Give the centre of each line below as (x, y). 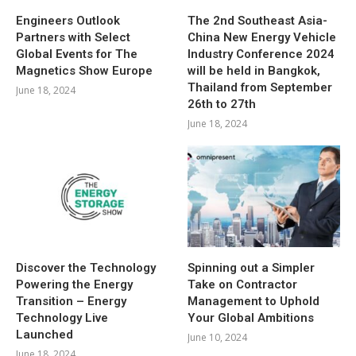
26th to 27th (222, 104)
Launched (44, 334)
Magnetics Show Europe (84, 70)
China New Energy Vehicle (262, 37)
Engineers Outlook (68, 20)
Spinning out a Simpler (252, 267)
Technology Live (62, 317)
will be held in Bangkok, (254, 70)
